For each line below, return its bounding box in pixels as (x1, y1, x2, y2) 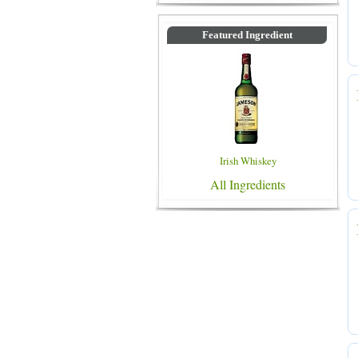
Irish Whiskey (219, 153, 276, 168)
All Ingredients (210, 176, 285, 193)
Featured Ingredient (201, 30, 292, 41)
